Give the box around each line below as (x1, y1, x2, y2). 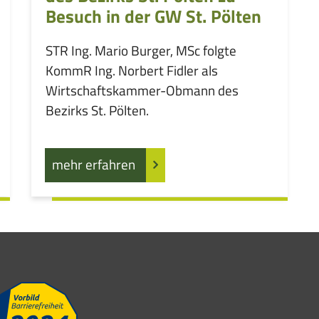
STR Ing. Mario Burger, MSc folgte (45, 40, 236, 61)
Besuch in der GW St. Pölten (45, 2, 261, 30)
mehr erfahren (52, 154, 136, 175)
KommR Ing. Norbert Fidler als (45, 60, 218, 81)
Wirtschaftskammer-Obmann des (45, 80, 239, 101)
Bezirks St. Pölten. (45, 100, 149, 121)
